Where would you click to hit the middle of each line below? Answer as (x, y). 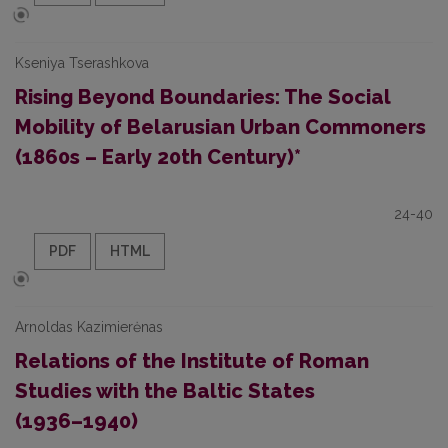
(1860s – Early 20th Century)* (158, 157)
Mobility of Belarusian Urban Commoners (220, 127)
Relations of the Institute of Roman (192, 361)
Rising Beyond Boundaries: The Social (202, 97)
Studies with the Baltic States (165, 391)
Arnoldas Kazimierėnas (89, 327)
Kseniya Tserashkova (82, 63)
